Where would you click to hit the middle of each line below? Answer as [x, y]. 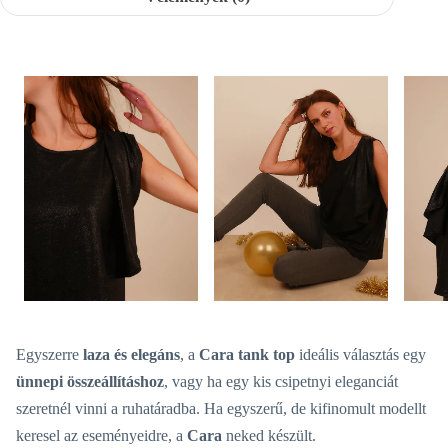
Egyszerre [49, 355]
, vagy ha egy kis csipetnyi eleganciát [281, 382]
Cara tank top [247, 355]
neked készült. [269, 436]
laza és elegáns [131, 355]
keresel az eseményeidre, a [101, 436]
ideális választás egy [360, 355]
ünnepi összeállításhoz [90, 382]
